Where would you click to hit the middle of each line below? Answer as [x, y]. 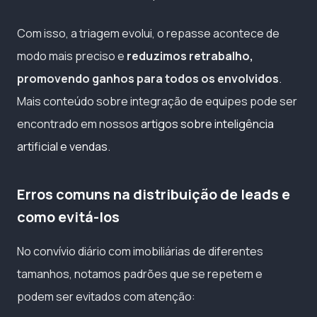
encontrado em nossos [79, 123]
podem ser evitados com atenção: [106, 296]
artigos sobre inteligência [207, 123]
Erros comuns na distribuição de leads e [154, 194]
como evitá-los [68, 217]
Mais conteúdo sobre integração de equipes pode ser [157, 101]
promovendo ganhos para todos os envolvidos [148, 78]
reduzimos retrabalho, [190, 56]
